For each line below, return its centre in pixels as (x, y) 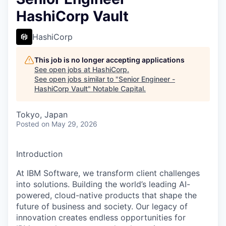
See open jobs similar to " (76, 79)
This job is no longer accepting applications (109, 60)
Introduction (39, 154)
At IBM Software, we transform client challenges (108, 173)
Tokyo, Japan (42, 115)
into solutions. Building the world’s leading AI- (103, 184)
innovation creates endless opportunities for (101, 217)
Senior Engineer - (147, 79)
